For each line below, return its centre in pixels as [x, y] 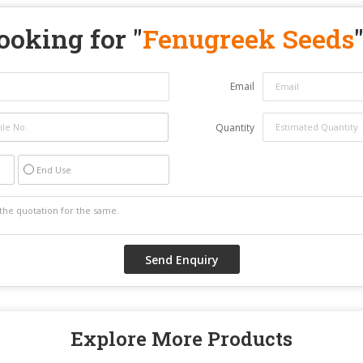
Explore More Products [181, 338]
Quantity [235, 127]
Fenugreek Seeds [248, 38]
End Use [54, 169]
